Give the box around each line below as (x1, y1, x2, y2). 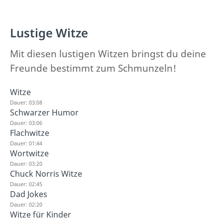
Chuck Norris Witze (10, 168, 82, 179)
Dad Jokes (10, 188, 47, 200)
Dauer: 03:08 (10, 98, 42, 106)
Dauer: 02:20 (10, 200, 42, 208)
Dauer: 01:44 (10, 139, 42, 147)
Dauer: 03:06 (10, 118, 42, 126)
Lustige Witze (10, 24, 88, 41)
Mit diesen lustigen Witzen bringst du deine (10, 47, 206, 60)
